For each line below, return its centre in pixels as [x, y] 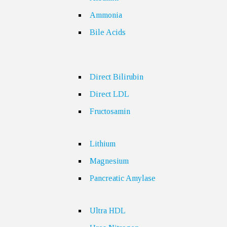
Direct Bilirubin [117, 77]
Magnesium [109, 161]
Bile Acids [108, 32]
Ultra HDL [108, 211]
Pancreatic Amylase [123, 178]
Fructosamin [110, 111]
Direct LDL [109, 94]
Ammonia [106, 15]
